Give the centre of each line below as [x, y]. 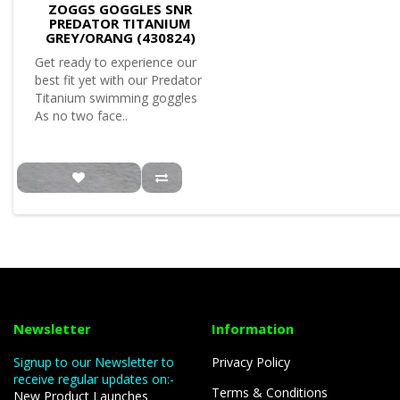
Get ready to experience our [116, 62]
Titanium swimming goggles [116, 98]
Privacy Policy [251, 362]
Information [253, 329]
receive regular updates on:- [96, 379]
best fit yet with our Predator [118, 80]
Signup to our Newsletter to [94, 362]
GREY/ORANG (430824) [120, 37]
